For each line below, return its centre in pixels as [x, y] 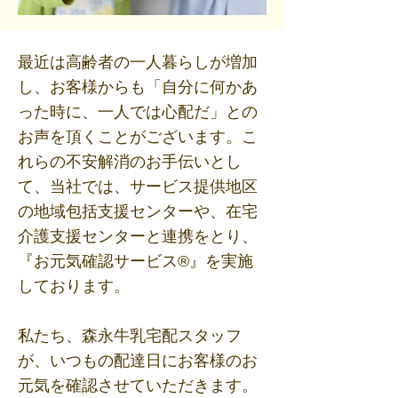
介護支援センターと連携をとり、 [138, 236]
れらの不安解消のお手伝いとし [130, 162]
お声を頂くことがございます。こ [138, 137]
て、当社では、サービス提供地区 [138, 187]
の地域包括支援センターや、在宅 [138, 211]
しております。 [74, 286]
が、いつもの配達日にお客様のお [138, 361]
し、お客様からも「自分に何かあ [138, 87]
